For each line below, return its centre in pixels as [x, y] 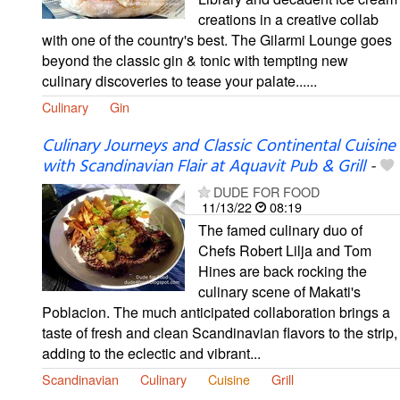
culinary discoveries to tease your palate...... [179, 81]
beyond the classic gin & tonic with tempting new [195, 61]
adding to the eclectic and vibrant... [151, 354]
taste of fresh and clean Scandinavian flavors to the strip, [220, 333]
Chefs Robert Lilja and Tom [285, 251]
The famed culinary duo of [280, 230]
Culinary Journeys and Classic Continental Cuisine [219, 147]
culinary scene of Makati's [279, 292]
